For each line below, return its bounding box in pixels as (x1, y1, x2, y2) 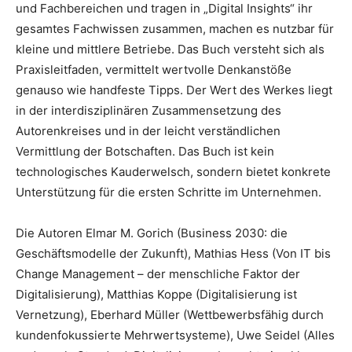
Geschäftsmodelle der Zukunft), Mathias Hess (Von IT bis (16, 245, 331, 261)
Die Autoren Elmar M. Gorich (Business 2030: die (16, 225, 288, 240)
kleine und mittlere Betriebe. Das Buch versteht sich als (16, 41, 324, 57)
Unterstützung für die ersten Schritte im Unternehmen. (16, 184, 321, 200)
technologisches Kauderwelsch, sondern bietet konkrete (16, 163, 331, 179)
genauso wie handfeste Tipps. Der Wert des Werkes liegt (16, 82, 332, 97)
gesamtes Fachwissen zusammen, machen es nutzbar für (16, 20, 334, 36)
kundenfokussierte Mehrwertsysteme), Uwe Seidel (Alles (16, 327, 335, 343)
